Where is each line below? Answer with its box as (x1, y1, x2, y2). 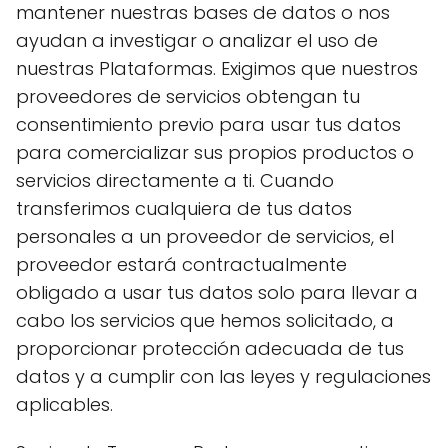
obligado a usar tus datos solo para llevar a (16, 280, 418, 305)
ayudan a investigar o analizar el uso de (16, 28, 378, 53)
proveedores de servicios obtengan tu (16, 84, 360, 109)
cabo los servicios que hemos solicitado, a (16, 308, 394, 333)
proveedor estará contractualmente (16, 252, 347, 277)
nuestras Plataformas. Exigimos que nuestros (16, 56, 418, 81)
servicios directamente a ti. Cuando (16, 168, 334, 193)
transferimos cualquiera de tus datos (16, 196, 352, 221)
